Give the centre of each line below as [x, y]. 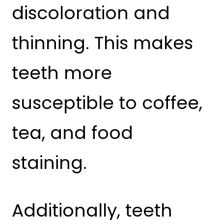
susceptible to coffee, [107, 103]
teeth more [62, 73]
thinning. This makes [102, 43]
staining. [49, 163]
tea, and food [72, 133]
